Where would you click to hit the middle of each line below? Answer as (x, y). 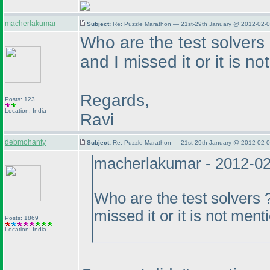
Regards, (115, 100)
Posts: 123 (20, 99)
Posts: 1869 (22, 218)
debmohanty (25, 142)
